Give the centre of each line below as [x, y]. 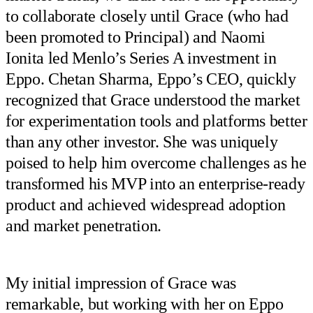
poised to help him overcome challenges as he [156, 162]
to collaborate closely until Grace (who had [147, 16]
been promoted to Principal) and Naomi [136, 37]
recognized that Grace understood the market [153, 100]
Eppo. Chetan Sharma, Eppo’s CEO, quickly [151, 79]
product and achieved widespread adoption [146, 204]
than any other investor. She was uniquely [142, 141]
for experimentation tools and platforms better [156, 121]
